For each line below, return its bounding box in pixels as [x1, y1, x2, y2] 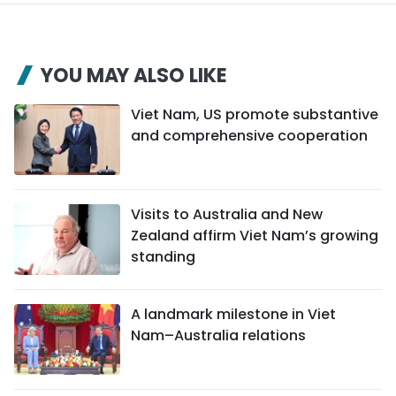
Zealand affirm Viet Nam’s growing [131, 225, 378, 246]
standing [131, 246, 195, 267]
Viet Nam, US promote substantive [131, 103, 378, 125]
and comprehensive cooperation [131, 125, 368, 146]
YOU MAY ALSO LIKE [41, 61, 227, 89]
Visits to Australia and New [131, 203, 323, 225]
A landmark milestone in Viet [131, 303, 336, 324]
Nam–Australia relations [131, 324, 306, 346]
